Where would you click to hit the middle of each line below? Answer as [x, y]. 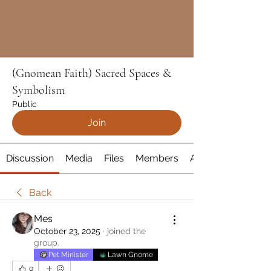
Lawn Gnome [130, 255]
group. [47, 243]
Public [24, 104]
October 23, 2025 [67, 231]
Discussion [30, 158]
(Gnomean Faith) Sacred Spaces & [92, 73]
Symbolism [38, 90]
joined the [126, 231]
